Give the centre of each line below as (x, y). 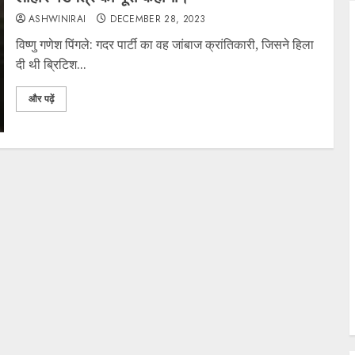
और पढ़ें (41, 99)
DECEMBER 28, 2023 (158, 19)
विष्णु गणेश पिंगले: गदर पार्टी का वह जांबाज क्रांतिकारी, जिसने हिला (164, 44)
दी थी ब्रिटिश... (51, 64)
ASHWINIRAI (57, 19)
